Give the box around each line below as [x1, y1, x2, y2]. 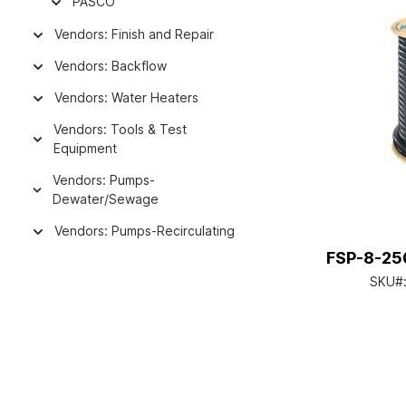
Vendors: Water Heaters [54, 90, 198, 105]
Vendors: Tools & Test [53, 121, 187, 137]
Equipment [53, 140, 117, 156]
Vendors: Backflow [54, 58, 167, 73]
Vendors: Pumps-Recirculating [54, 223, 235, 238]
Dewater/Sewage [53, 191, 159, 207]
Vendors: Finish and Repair [54, 26, 214, 42]
